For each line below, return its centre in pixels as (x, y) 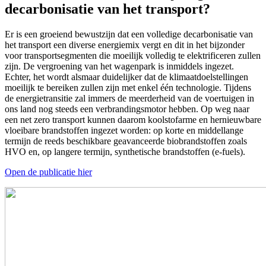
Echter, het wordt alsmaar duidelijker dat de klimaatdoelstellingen (126, 77)
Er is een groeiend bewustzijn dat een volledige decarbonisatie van (129, 34)
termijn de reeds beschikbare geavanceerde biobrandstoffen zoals (126, 141)
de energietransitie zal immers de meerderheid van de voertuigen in (129, 99)
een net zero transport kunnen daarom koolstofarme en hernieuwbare (133, 120)
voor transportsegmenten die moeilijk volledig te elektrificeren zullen (133, 56)
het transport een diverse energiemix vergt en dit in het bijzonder (125, 45)
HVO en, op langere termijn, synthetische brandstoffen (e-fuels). (125, 152)
